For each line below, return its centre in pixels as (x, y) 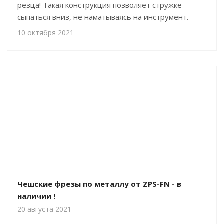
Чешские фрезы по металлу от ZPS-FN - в (99, 184)
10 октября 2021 (46, 33)
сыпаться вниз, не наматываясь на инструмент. (103, 17)
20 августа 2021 (44, 209)
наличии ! (36, 196)
